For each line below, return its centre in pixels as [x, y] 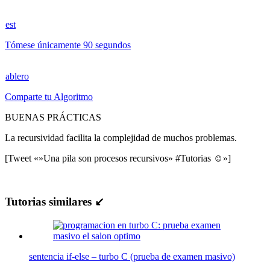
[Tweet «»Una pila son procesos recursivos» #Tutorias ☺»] [118, 158]
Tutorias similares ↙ [55, 202]
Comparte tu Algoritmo [49, 96]
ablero [17, 76]
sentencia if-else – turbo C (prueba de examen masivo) [132, 257]
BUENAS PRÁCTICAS [53, 117]
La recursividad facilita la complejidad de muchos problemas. [121, 137]
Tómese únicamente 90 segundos [68, 45]
